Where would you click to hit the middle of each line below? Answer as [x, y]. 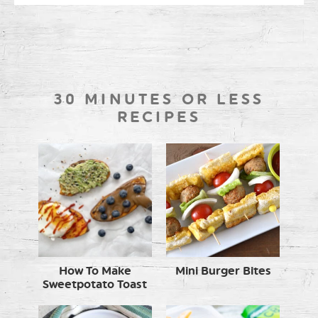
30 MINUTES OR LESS [159, 99]
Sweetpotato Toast [95, 284]
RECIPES [159, 116]
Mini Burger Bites [223, 270]
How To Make [95, 270]
